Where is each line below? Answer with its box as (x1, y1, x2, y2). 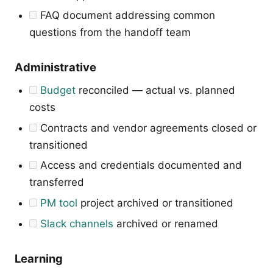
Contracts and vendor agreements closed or (37, 121, 257, 134)
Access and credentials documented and (37, 159, 242, 172)
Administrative (15, 60, 96, 74)
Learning (15, 251, 63, 265)
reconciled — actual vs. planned (76, 84, 235, 97)
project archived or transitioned (77, 196, 233, 209)
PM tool (40, 196, 77, 209)
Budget (40, 84, 76, 97)
